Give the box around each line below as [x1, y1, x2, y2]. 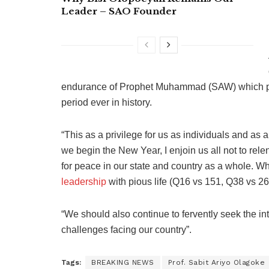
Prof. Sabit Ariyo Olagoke [168, 258, 265, 267]
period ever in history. [61, 97, 152, 107]
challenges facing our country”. [61, 224, 192, 235]
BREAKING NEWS [91, 258, 154, 267]
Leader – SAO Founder [61, 5, 177, 17]
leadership [61, 176, 106, 187]
